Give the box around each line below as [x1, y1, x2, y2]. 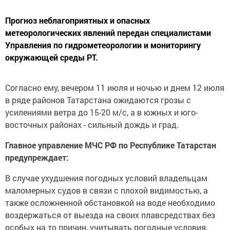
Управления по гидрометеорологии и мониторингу [5, 40, 201, 51]
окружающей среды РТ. [5, 52, 98, 63]
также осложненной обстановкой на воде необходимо [5, 197, 215, 208]
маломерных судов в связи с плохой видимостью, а [5, 185, 208, 196]
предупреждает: [5, 152, 69, 163]
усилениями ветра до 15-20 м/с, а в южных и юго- [5, 107, 198, 118]
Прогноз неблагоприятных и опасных [5, 15, 150, 26]
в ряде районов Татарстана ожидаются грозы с [5, 94, 191, 106]
